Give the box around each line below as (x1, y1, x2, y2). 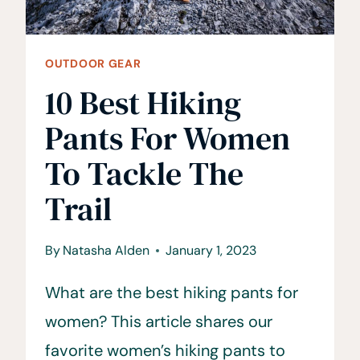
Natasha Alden (63, 241, 150, 259)
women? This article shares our (45, 310, 272, 332)
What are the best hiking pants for (45, 281, 298, 303)
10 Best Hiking (45, 80, 241, 125)
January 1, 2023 (166, 241, 257, 259)
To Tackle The (45, 151, 243, 195)
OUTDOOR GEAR (45, 55, 141, 71)
